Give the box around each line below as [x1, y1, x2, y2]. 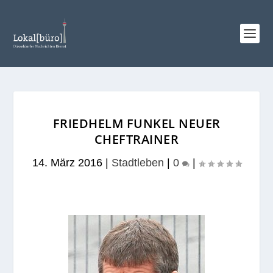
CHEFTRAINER [94, 131, 179, 147]
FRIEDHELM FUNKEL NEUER [52, 115, 221, 132]
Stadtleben [111, 157, 164, 169]
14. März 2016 [32, 157, 102, 169]
